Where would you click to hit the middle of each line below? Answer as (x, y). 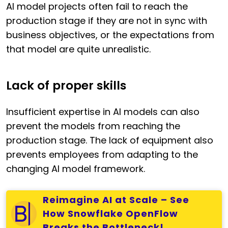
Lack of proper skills (66, 86)
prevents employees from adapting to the (102, 155)
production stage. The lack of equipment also (110, 140)
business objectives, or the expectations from (110, 35)
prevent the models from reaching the (93, 126)
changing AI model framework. (76, 169)
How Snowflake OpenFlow (110, 213)
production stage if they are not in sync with (107, 21)
